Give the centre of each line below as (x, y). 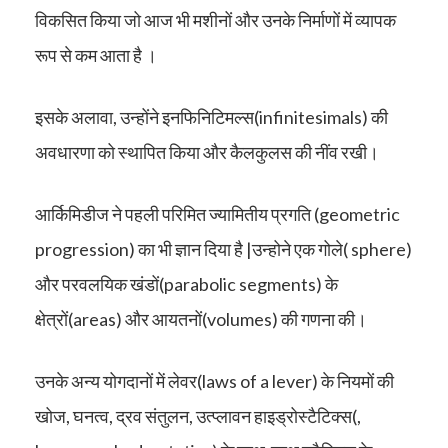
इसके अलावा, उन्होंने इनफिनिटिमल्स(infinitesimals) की (211, 116)
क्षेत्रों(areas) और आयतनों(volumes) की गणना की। (201, 318)
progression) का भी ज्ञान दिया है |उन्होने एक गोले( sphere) (223, 248)
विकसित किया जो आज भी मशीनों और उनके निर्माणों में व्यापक (215, 19)
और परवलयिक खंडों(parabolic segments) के (186, 283)
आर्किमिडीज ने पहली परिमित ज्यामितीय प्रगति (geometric (217, 213)
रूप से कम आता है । (96, 54)
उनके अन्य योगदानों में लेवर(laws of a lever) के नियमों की (214, 380)
